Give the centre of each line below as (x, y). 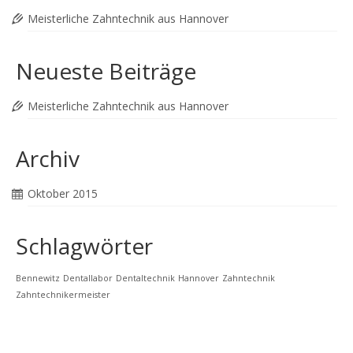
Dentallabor (88, 278)
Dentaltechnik (145, 278)
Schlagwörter (84, 245)
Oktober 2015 (63, 193)
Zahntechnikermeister (63, 294)
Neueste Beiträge (106, 71)
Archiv (48, 158)
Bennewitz (38, 278)
